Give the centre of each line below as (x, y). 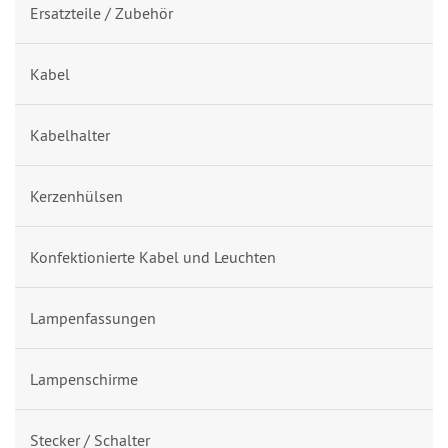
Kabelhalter (70, 134)
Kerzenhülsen (76, 195)
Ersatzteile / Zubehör (101, 12)
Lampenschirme (84, 378)
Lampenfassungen (93, 317)
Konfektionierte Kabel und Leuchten (153, 256)
